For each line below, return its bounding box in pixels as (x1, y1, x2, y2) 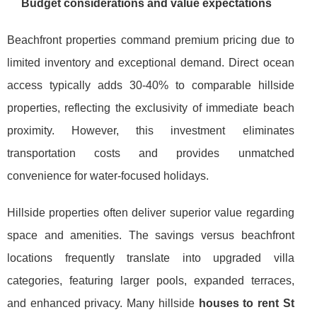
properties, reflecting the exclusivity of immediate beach (7, 101, 294, 114)
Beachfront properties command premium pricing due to (7, 33, 294, 46)
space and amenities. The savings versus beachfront (7, 229, 294, 241)
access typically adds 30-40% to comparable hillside (7, 79, 294, 91)
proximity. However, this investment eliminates (7, 124, 294, 137)
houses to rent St (198, 296, 294, 309)
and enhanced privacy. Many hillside (7, 296, 199, 309)
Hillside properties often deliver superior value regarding (7, 206, 294, 219)
